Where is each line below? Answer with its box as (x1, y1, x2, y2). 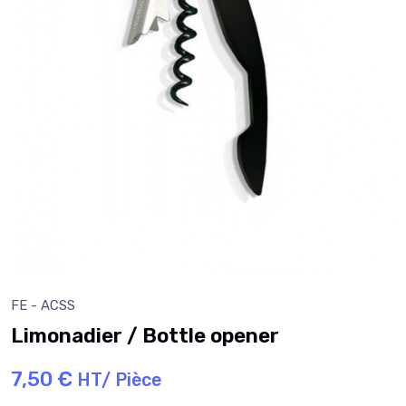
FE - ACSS (11, 297, 75, 314)
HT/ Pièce (77, 369, 161, 391)
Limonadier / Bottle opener (11, 324, 279, 349)
